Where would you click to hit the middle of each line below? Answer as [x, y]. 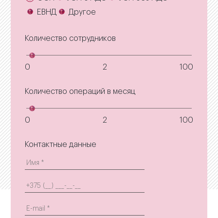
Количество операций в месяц [80, 91]
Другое [82, 12]
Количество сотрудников [70, 38]
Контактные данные [60, 145]
